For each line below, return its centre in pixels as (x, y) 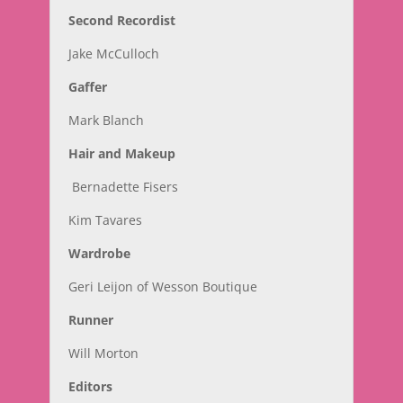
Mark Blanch (106, 120)
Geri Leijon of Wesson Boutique (162, 287)
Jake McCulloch (113, 54)
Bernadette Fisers (125, 187)
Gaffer (87, 87)
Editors (90, 386)
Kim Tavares (105, 220)
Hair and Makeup (121, 153)
